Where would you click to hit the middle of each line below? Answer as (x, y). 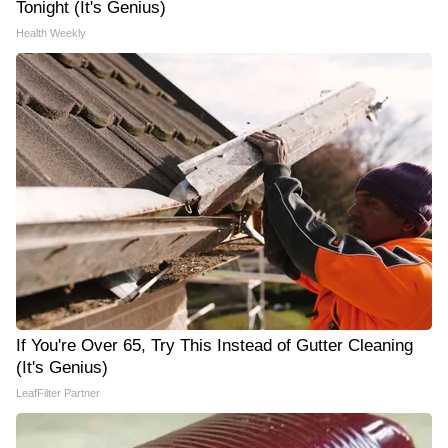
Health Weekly (51, 33)
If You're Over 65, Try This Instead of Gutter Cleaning (214, 345)
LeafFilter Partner (58, 393)
